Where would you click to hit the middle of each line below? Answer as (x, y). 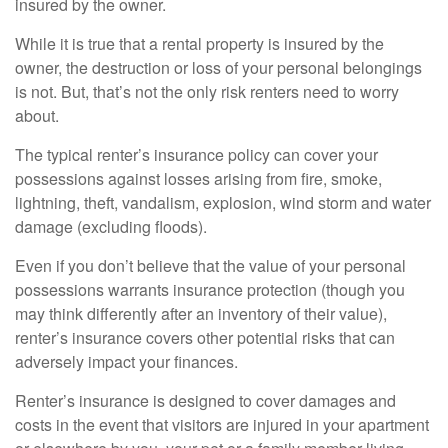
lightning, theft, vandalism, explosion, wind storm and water (223, 202)
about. (37, 115)
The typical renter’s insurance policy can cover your (196, 154)
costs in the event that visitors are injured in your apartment (222, 424)
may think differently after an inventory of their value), (201, 313)
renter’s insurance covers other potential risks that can (205, 337)
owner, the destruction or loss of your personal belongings (218, 67)
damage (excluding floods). (111, 226)
